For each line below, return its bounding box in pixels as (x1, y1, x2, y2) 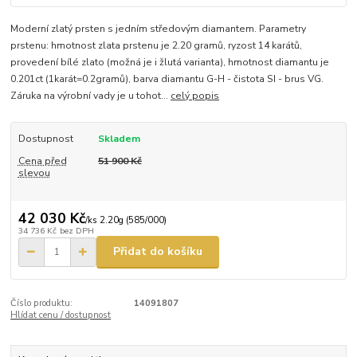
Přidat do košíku (113, 244, 202, 260)
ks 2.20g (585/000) (87, 214, 167, 226)
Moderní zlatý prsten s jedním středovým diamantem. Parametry (10, 22, 307, 36)
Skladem (97, 132, 140, 146)
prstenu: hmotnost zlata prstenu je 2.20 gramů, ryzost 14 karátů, (10, 39, 303, 53)
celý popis (171, 89, 220, 103)
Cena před (18, 155, 67, 168)
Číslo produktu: (10, 296, 73, 309)
